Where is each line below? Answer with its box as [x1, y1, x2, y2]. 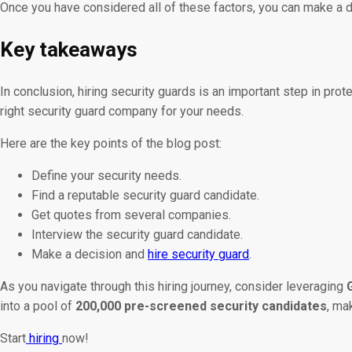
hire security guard [148, 247, 249, 262]
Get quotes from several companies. [31, 207, 231, 223]
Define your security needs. [31, 168, 181, 184]
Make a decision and [31, 247, 148, 262]
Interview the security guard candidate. [31, 227, 243, 243]
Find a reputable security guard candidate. [31, 188, 259, 203]
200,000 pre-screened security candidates [75, 299, 327, 314]
